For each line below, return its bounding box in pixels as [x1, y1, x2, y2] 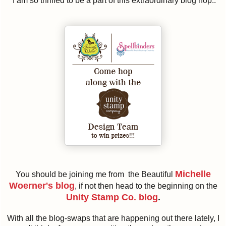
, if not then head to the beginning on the [74, 182, 217, 191]
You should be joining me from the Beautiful [15, 170, 175, 179]
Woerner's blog [9, 181, 75, 191]
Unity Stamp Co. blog [66, 192, 158, 203]
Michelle [175, 169, 211, 180]
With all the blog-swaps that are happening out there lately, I [7, 214, 219, 223]
